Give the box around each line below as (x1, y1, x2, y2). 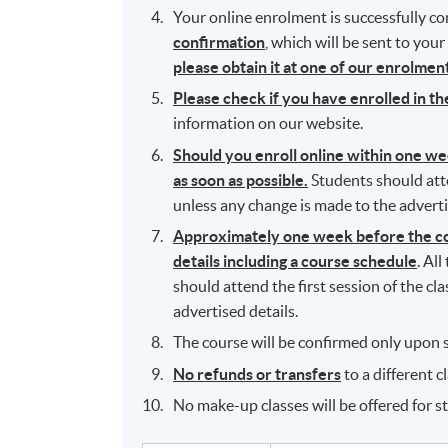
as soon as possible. (173, 170, 309, 189)
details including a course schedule (173, 252, 418, 271)
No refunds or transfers (173, 364, 342, 383)
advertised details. (173, 302, 299, 321)
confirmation (173, 32, 266, 51)
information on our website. (173, 114, 364, 133)
